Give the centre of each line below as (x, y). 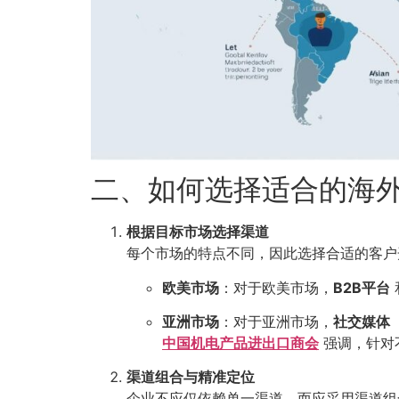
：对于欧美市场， (276, 287)
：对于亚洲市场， (276, 322)
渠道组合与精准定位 (191, 377)
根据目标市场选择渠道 (198, 232)
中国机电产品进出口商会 (240, 343)
